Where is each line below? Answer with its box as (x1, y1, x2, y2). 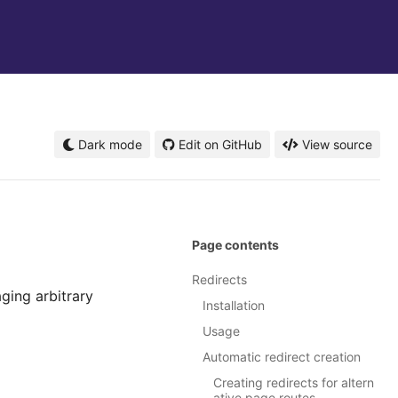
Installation (203, 298, 265, 314)
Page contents (192, 237, 279, 253)
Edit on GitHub (179, 137, 262, 152)
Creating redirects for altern (213, 375, 374, 391)
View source (302, 137, 372, 152)
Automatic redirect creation (203, 349, 361, 365)
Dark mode (75, 137, 142, 152)
